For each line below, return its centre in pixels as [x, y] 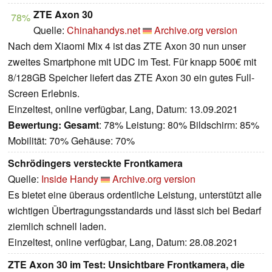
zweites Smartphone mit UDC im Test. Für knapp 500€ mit [132, 62]
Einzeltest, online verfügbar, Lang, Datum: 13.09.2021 [123, 109]
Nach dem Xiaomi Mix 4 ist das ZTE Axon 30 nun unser [127, 46]
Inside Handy [70, 179]
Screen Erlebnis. [44, 93]
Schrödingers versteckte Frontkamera [95, 163]
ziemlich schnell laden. [57, 226]
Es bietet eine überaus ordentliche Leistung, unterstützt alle [135, 195]
